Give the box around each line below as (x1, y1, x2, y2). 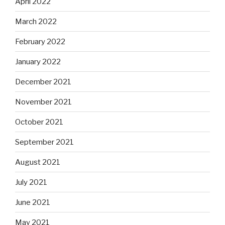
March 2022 (15, 17, 57, 26)
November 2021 (15, 97, 72, 106)
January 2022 (15, 57, 61, 66)
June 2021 (15, 197, 50, 207)
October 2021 (15, 117, 63, 127)
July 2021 (15, 177, 47, 187)
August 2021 (15, 157, 60, 167)
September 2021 (15, 137, 74, 147)
